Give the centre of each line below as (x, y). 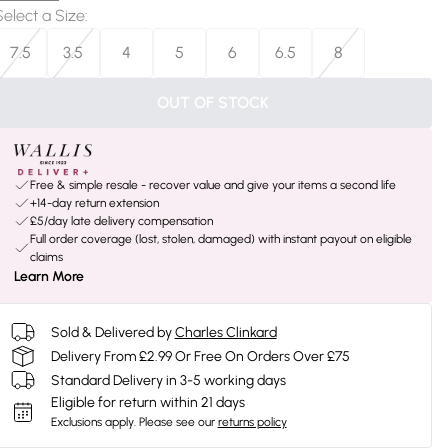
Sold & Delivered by (111, 332)
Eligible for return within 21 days (147, 402)
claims (46, 257)
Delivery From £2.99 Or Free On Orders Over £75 (200, 356)
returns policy (252, 422)
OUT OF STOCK (212, 102)
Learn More (48, 276)
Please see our (176, 422)
